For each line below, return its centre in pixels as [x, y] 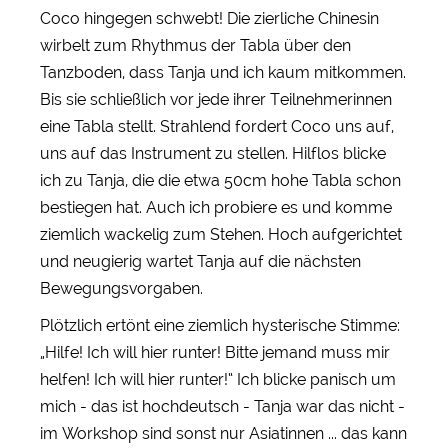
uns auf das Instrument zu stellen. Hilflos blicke [213, 153]
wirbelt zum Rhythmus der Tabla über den [195, 45]
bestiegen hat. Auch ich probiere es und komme [216, 207]
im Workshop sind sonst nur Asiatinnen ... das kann [223, 433]
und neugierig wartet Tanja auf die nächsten [200, 261]
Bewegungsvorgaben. [121, 288]
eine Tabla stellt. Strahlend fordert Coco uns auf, [217, 126]
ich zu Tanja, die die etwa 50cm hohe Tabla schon [220, 180]
